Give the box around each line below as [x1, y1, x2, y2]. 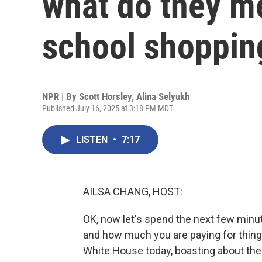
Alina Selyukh [136, 91, 189, 102]
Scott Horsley [79, 91, 132, 102]
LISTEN [76, 134, 110, 145]
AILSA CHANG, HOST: [83, 185, 182, 198]
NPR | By [42, 91, 79, 102]
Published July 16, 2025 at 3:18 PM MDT [42, 104, 173, 113]
